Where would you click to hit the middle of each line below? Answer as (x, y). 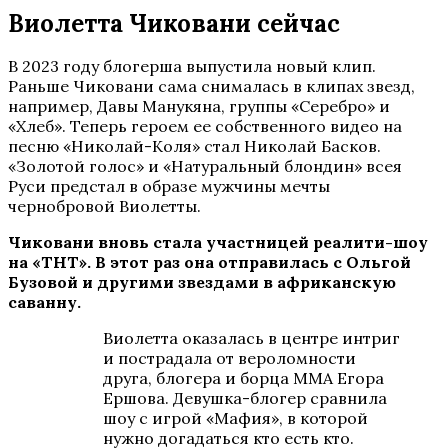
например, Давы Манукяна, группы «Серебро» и (199, 105)
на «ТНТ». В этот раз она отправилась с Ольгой (209, 261)
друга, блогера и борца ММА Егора (243, 377)
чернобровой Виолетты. (104, 205)
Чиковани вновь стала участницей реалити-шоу (218, 241)
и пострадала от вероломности (229, 357)
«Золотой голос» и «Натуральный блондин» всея (205, 165)
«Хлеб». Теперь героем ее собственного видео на (205, 125)
